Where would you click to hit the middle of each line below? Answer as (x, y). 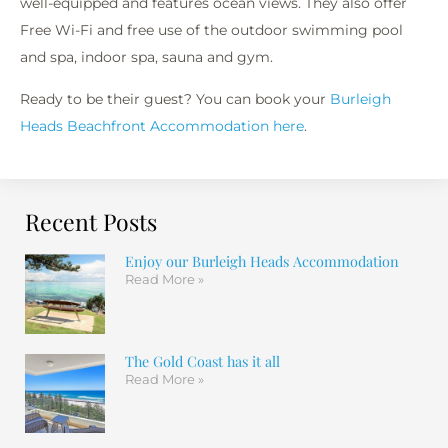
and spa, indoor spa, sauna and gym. (146, 57)
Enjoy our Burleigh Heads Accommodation (261, 260)
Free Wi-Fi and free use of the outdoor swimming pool (211, 30)
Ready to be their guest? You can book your (175, 98)
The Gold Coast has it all (202, 360)
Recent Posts (91, 221)
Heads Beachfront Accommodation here (162, 125)
